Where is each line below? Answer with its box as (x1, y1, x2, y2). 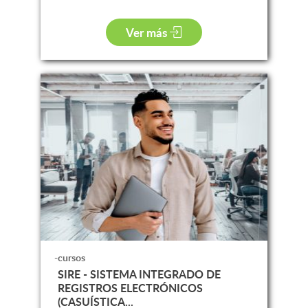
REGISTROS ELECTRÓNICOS (57, 279, 203, 296)
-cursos (54, 250, 85, 264)
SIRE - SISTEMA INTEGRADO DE (57, 265, 221, 282)
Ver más (126, 23, 170, 41)
